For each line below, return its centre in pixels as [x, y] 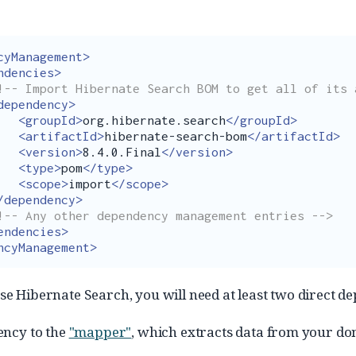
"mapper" [100, 332]
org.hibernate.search [154, 120]
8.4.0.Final [122, 152]
